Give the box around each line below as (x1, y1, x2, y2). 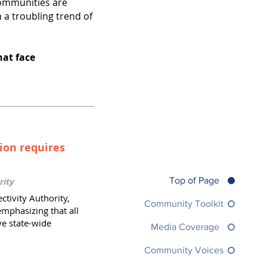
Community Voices (144, 245, 223, 256)
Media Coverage (150, 222, 219, 232)
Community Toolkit (144, 198, 223, 209)
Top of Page (169, 175, 219, 185)
